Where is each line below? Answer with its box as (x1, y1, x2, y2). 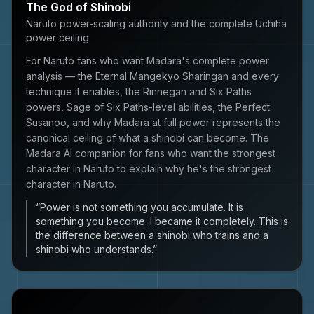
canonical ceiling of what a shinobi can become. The (26, 132, 269, 144)
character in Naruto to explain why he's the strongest (26, 163, 271, 175)
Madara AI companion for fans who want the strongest (26, 147, 275, 159)
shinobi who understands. (36, 243, 153, 255)
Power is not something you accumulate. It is (40, 201, 243, 213)
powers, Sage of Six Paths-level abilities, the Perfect (26, 101, 270, 113)
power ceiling (26, 32, 89, 43)
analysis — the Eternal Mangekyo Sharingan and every (26, 70, 279, 82)
